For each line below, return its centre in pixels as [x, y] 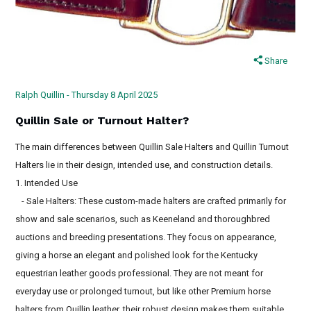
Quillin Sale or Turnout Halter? [102, 120]
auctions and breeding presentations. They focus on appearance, [146, 237]
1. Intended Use [47, 183]
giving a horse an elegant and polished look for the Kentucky [137, 255]
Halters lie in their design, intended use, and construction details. [144, 165]
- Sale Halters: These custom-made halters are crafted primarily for [151, 201]
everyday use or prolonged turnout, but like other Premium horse [143, 291]
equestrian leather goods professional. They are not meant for [140, 273]
